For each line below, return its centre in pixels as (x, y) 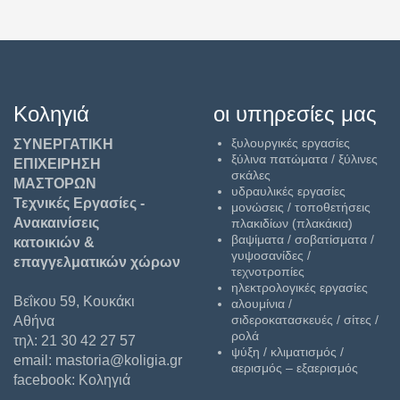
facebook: (46, 380)
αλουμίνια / (262, 304)
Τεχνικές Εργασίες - (79, 203)
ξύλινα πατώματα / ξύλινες (304, 159)
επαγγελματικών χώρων (97, 262)
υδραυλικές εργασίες (288, 191)
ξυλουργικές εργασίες (291, 143)
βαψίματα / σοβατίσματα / (303, 239)
